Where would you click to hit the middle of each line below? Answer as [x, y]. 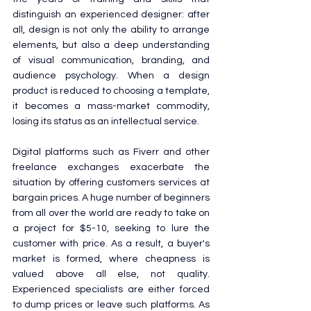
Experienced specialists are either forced [111, 289]
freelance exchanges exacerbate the [111, 167]
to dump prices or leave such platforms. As [111, 304]
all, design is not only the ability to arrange [111, 30]
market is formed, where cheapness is [111, 259]
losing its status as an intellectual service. [106, 121]
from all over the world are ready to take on [111, 213]
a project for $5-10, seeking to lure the [111, 228]
